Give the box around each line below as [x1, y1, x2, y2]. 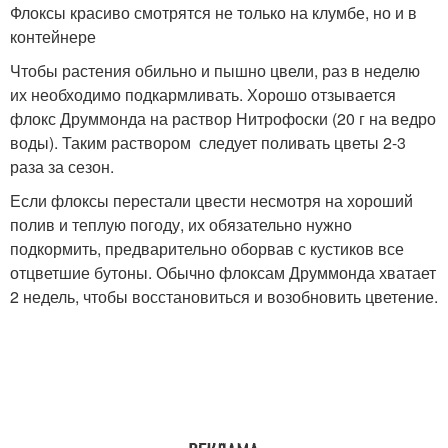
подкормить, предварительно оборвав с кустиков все [10, 237, 404, 260]
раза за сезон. [10, 155, 114, 178]
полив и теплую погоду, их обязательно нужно [10, 213, 352, 236]
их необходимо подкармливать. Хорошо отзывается [10, 83, 396, 106]
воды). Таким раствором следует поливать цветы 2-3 [10, 131, 406, 154]
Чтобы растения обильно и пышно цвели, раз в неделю [10, 59, 420, 82]
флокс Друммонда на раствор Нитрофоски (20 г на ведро [10, 107, 436, 130]
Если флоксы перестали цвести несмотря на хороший [10, 189, 413, 212]
